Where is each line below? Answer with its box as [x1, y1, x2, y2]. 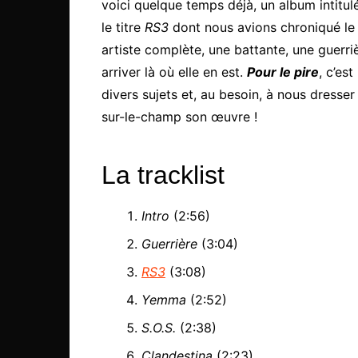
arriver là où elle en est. [101, 64, 247, 81]
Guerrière [141, 236, 197, 253]
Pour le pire [247, 64, 319, 81]
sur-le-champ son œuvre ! [101, 109, 257, 125]
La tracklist [101, 161, 225, 190]
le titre [101, 19, 145, 36]
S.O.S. [141, 320, 176, 336]
